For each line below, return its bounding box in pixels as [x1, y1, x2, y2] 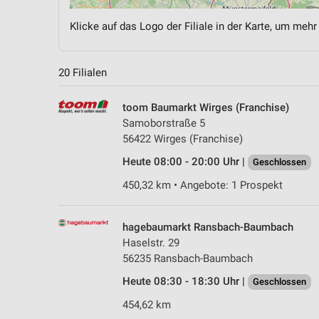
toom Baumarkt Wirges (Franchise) [122, 100, 289, 114]
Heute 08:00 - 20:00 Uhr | [122, 155, 248, 168]
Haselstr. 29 [122, 236, 179, 249]
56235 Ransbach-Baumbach [122, 251, 253, 265]
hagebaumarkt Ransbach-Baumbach [122, 220, 293, 234]
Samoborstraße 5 [122, 116, 205, 130]
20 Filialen [58, 66, 107, 79]
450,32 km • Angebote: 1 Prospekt [122, 178, 283, 192]
